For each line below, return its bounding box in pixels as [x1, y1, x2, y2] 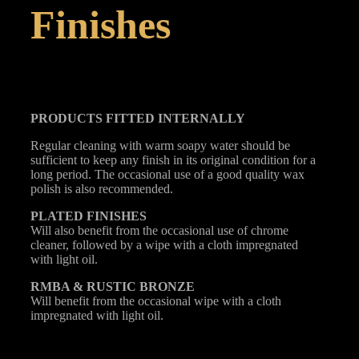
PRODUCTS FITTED [30, 111, 155, 126]
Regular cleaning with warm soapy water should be [30, 139, 290, 153]
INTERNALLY [158, 111, 245, 126]
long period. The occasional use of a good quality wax [30, 167, 305, 182]
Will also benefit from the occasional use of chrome [30, 224, 288, 238]
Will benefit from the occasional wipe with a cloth [30, 294, 281, 309]
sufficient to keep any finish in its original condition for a [30, 153, 316, 167]
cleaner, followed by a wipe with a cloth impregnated [30, 238, 298, 252]
